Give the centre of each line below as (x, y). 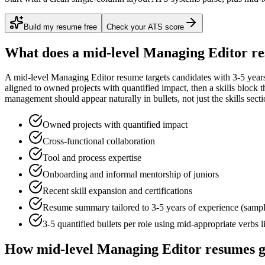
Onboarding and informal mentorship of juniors (131, 174)
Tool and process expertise (92, 158)
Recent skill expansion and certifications (117, 191)
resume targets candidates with (173, 77)
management (28, 99)
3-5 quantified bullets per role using (110, 224)
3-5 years (169, 208)
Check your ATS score (145, 27)
